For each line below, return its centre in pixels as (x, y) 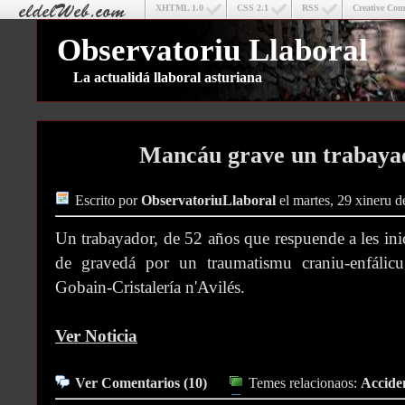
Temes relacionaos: (305, 384)
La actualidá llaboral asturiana (170, 77)
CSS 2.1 (253, 8)
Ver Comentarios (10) (141, 384)
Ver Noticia (96, 336)
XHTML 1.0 (179, 8)
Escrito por (108, 201)
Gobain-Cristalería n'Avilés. (150, 287)
